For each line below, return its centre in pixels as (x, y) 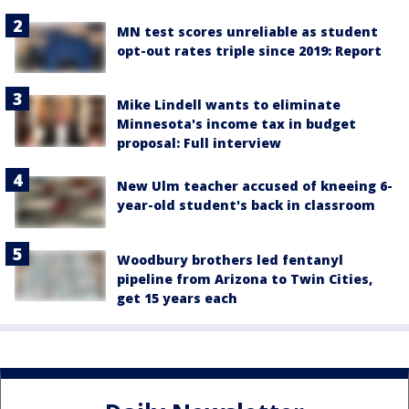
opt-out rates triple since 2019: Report (249, 51)
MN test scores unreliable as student (247, 32)
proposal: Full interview (199, 143)
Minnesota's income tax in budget (236, 124)
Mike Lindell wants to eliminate (229, 105)
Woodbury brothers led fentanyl (230, 259)
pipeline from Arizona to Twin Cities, (245, 278)
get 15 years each (177, 298)
